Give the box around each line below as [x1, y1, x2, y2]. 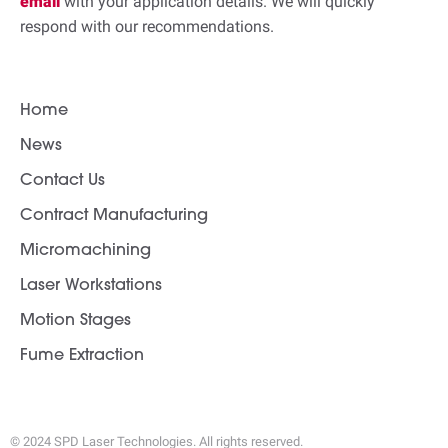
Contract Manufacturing [20, 208, 208, 224]
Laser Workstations [20, 278, 162, 294]
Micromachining [20, 243, 151, 259]
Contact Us [20, 173, 105, 189]
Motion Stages [20, 313, 131, 329]
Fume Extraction [20, 348, 144, 364]
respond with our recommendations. [20, 17, 274, 36]
